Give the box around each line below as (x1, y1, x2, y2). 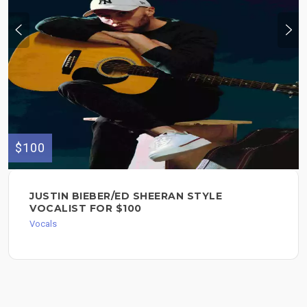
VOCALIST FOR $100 (29, 202, 142, 215)
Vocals (29, 219, 57, 230)
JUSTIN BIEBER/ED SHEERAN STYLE (29, 190, 222, 203)
